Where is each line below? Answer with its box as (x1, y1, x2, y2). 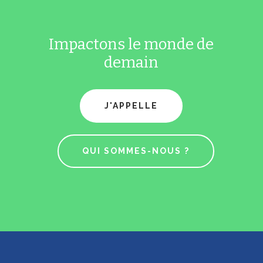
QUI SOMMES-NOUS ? (82, 146, 190, 156)
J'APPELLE (104, 101, 159, 111)
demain (104, 53, 159, 72)
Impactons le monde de (49, 35, 214, 54)
